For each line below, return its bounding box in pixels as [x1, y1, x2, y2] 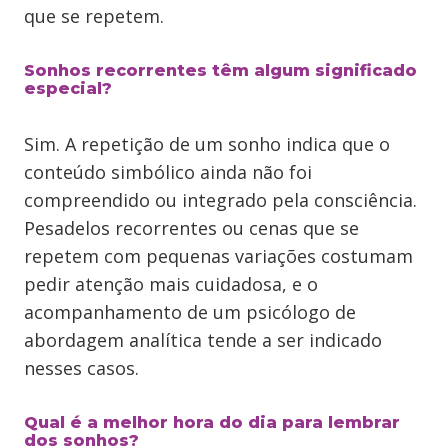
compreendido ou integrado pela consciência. [24, 188, 417, 212]
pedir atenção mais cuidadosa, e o [24, 272, 318, 296]
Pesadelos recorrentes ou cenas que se [24, 216, 359, 240]
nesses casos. [24, 356, 139, 380]
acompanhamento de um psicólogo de [24, 300, 356, 324]
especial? [24, 79, 112, 98]
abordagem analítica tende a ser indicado [24, 328, 382, 352]
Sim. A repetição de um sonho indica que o [24, 132, 390, 156]
